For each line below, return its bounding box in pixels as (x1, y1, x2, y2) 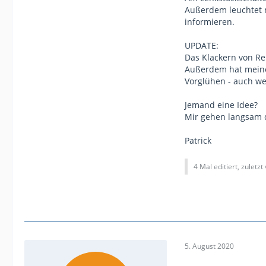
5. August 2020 (185, 240, 234, 251)
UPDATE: (185, 40, 218, 51)
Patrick (185, 135, 211, 146)
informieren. (185, 16, 235, 27)
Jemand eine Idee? (185, 99, 258, 110)
